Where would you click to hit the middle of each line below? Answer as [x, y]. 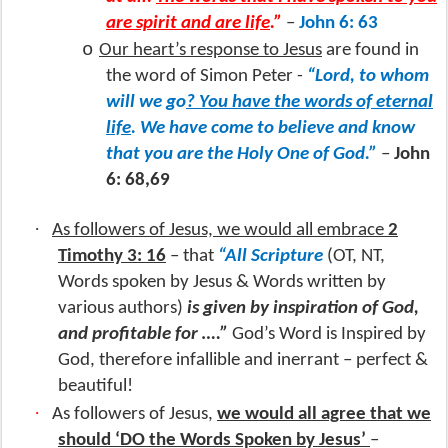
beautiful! [95, 386]
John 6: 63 [338, 23]
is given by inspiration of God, [303, 308]
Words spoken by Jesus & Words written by [222, 282]
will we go [146, 102]
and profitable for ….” [143, 334]
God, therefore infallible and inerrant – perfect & [243, 360]
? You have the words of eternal [309, 102]
